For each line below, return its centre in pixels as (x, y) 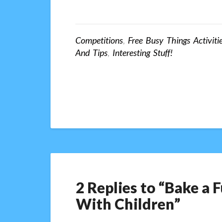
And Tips (91, 53)
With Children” (128, 204)
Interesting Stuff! (143, 53)
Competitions (99, 40)
